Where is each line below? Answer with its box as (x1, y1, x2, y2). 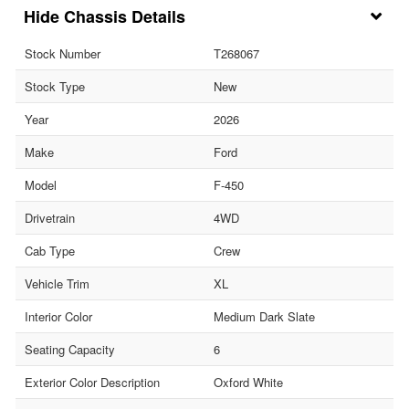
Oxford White (214, 373, 283, 392)
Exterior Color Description (25, 373, 160, 392)
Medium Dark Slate (214, 308, 315, 326)
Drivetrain (25, 209, 75, 227)
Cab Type (25, 242, 75, 260)
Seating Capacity (25, 341, 115, 359)
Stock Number (25, 45, 100, 63)
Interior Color (25, 308, 92, 326)
